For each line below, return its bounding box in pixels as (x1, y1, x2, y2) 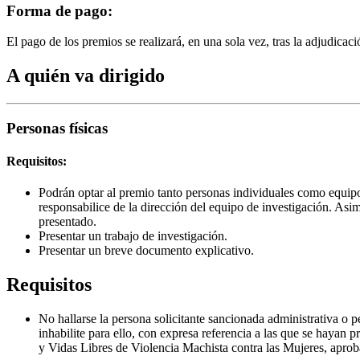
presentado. (39, 215, 96, 229)
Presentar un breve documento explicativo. (39, 243, 254, 258)
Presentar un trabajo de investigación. (39, 229, 227, 243)
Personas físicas (6, 119, 108, 137)
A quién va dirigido (6, 65, 165, 87)
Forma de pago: (6, 2, 112, 19)
